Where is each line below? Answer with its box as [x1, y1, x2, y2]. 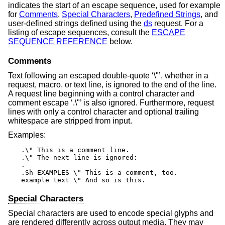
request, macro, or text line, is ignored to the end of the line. [8, 80, 216, 89]
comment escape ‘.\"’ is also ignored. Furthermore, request [8, 98, 214, 107]
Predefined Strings [134, 10, 200, 19]
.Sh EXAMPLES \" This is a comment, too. [21, 168, 178, 176]
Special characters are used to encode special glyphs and [8, 209, 213, 217]
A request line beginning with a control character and [8, 89, 194, 98]
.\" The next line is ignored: [21, 153, 138, 161]
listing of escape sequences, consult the [8, 28, 152, 37]
